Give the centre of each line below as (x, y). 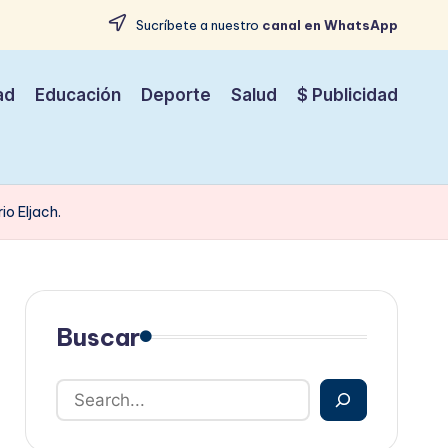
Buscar (97, 336)
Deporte (176, 95)
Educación (78, 95)
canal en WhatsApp (330, 25)
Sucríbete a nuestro (197, 25)
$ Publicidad (347, 95)
